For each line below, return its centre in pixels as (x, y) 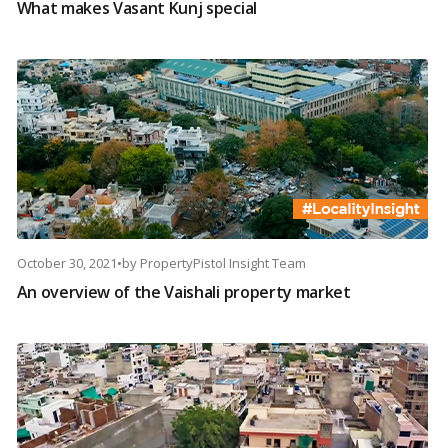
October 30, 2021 (66, 263)
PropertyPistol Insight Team (222, 263)
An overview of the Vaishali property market (183, 292)
